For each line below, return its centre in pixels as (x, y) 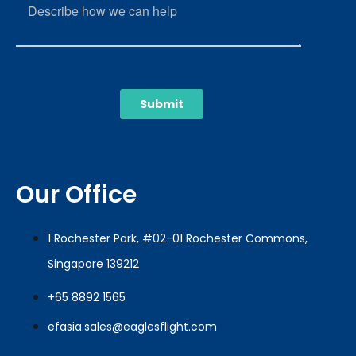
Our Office (76, 195)
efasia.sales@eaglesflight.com (132, 327)
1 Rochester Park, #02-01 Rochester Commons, (178, 239)
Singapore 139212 (93, 264)
